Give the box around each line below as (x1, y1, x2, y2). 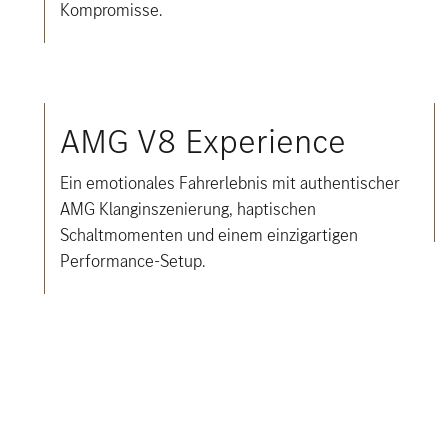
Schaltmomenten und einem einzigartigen (59, 223, 358, 247)
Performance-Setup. (59, 249, 205, 273)
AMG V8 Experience (59, 119, 346, 164)
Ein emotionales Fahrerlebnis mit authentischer (59, 171, 400, 195)
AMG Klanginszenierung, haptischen (59, 197, 316, 221)
